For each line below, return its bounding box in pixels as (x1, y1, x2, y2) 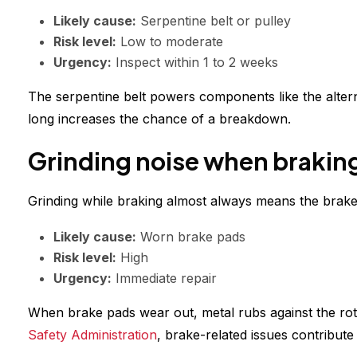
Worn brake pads (136, 229, 245, 245)
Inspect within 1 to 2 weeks (112, 54, 278, 71)
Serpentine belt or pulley (136, 13, 291, 29)
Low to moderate (116, 33, 223, 50)
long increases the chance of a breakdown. (28, 111, 291, 127)
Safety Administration (28, 327, 157, 343)
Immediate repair (112, 270, 217, 287)
